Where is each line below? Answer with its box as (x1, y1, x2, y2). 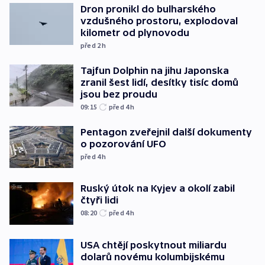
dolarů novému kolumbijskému (80, 251, 225, 262)
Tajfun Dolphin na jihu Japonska (80, 64, 229, 76)
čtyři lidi (80, 195, 118, 206)
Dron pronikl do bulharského (80, 3, 216, 14)
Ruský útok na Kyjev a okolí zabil (80, 183, 235, 194)
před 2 (80, 40, 102, 50)
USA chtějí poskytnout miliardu (80, 239, 227, 250)
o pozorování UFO (80, 138, 166, 149)
